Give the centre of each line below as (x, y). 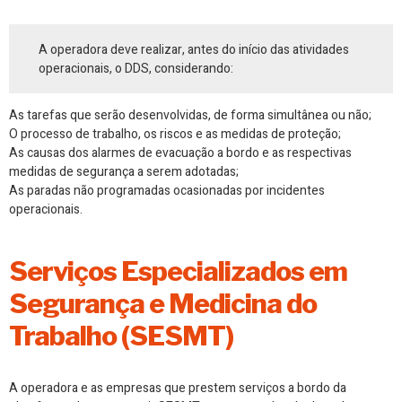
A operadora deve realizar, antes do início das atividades (194, 49)
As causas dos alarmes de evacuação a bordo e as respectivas (180, 153)
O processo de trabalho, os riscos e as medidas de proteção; (175, 135)
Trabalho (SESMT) (121, 336)
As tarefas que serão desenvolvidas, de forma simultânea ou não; (190, 116)
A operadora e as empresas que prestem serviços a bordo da (178, 389)
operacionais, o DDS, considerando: (136, 68)
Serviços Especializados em (178, 271)
